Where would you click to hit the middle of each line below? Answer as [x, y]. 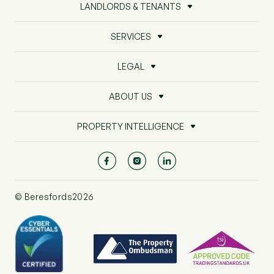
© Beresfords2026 [54, 197]
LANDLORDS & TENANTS [131, 6]
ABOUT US [131, 96]
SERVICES [131, 36]
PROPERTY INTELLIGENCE [131, 126]
